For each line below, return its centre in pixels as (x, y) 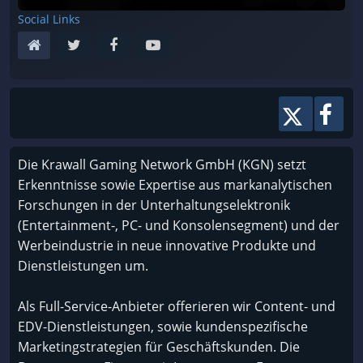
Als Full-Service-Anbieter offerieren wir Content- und (177, 306)
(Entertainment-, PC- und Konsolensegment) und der (179, 225)
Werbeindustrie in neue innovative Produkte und (167, 245)
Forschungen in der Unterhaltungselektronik (154, 205)
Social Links (49, 19)
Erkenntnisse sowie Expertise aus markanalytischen (175, 184)
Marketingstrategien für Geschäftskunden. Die (159, 346)
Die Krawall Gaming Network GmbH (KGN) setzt (162, 164)
